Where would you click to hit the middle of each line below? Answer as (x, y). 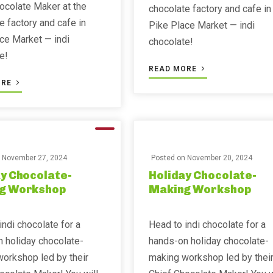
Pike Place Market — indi (201, 25)
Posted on (169, 158)
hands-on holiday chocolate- (208, 241)
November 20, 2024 (219, 158)
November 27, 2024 (35, 158)
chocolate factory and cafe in (210, 9)
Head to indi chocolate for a (207, 225)
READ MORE (174, 69)
